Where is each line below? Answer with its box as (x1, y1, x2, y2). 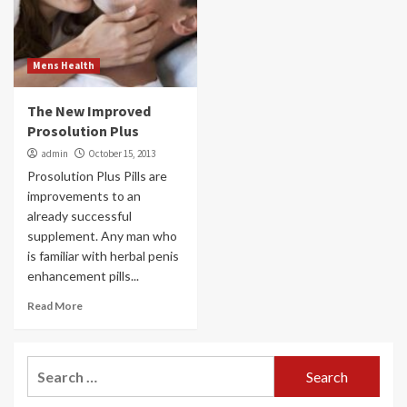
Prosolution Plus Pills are (27, 168, 167, 184)
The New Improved (27, 102, 151, 120)
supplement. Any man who (27, 228, 177, 243)
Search (26, 358, 73, 375)
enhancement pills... (27, 268, 139, 283)
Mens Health (33, 59, 94, 72)
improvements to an (27, 188, 141, 203)
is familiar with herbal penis (27, 248, 179, 263)
